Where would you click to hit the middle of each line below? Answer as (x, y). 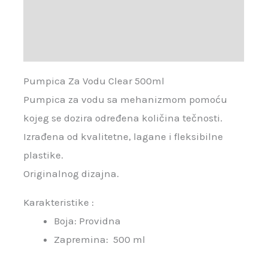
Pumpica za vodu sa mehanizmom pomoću (126, 100)
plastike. (44, 155)
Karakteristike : (59, 202)
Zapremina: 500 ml (100, 240)
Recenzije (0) (54, 47)
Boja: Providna (88, 221)
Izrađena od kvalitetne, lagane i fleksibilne (124, 137)
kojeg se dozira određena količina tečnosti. (123, 118)
